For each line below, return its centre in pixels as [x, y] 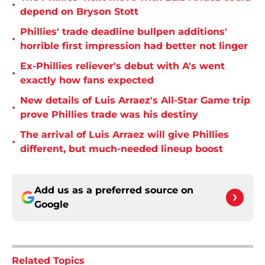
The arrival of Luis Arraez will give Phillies [125, 135]
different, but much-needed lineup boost [122, 149]
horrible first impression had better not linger [134, 46]
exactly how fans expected [87, 80]
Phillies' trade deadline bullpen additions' [124, 32]
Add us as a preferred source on [114, 190]
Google [51, 205]
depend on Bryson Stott [79, 12]
